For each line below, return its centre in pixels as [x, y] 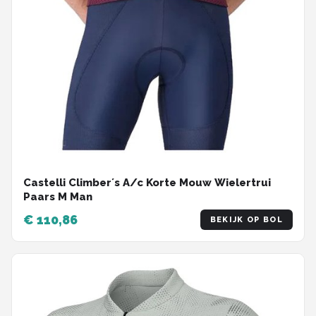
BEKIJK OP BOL [246, 220]
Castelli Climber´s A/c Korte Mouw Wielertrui [147, 183]
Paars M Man [58, 197]
